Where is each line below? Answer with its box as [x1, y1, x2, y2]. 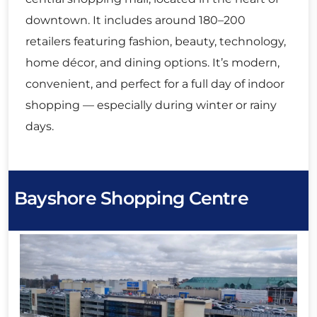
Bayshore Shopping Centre [14, 187, 248, 209]
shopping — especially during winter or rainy [25, 98, 277, 113]
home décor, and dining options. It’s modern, [25, 56, 279, 70]
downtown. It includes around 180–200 [25, 13, 246, 28]
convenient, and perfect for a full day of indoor [25, 77, 284, 91]
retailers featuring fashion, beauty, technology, [25, 35, 286, 49]
